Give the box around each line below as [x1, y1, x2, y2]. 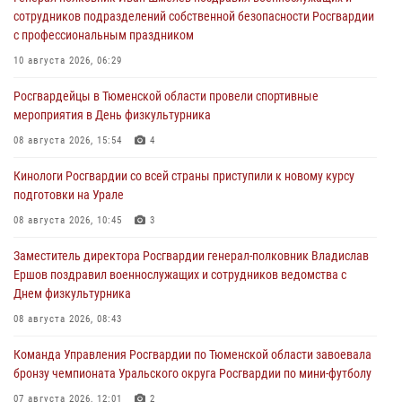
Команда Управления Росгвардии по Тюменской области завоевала [13, 346, 371, 362]
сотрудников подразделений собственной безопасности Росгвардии [13, 8, 374, 23]
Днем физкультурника [13, 285, 131, 301]
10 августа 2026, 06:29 [13, 54, 122, 66]
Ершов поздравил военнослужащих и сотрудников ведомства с [13, 267, 346, 282]
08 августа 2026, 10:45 [13, 214, 122, 226]
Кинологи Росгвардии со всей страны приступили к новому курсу [13, 168, 354, 183]
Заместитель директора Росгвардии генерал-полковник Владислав [13, 248, 369, 263]
